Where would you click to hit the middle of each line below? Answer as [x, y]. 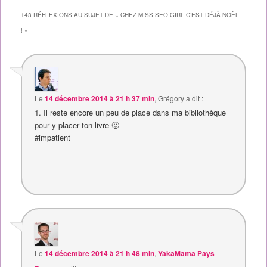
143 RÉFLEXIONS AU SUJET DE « [70, 15]
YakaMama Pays [187, 253]
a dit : [195, 98]
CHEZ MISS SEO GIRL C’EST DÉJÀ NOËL [179, 15]
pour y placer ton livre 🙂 [77, 125]
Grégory [171, 98]
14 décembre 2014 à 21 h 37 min [100, 98]
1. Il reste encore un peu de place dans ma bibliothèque [131, 112]
